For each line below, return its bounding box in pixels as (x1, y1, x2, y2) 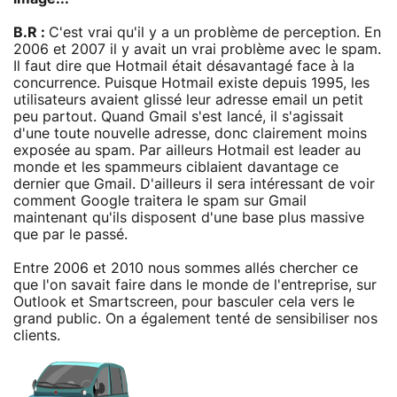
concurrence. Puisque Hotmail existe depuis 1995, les (13, 75, 370, 90)
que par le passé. (13, 227, 128, 242)
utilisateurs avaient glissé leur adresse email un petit (13, 92, 363, 107)
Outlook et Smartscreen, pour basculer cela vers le (13, 294, 354, 309)
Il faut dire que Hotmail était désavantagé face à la (13, 58, 354, 74)
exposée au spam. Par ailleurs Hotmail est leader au (13, 143, 361, 158)
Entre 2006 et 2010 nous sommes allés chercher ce (13, 261, 358, 276)
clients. (13, 328, 60, 343)
